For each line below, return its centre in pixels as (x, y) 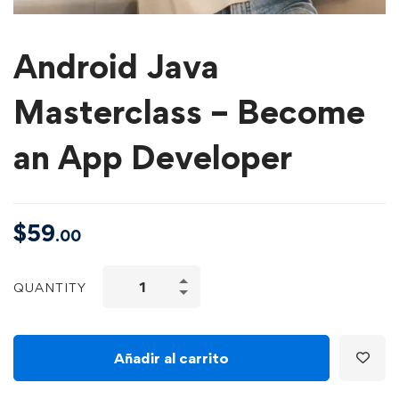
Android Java (116, 66)
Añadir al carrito (171, 358)
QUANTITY (50, 287)
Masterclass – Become (189, 112)
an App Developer (153, 157)
